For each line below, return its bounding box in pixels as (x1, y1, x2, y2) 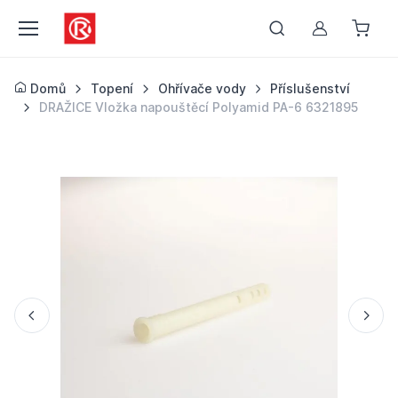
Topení (90, 81, 133, 96)
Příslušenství (270, 81, 351, 96)
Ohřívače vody (157, 81, 246, 96)
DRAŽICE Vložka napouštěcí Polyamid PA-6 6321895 (38, 99, 358, 115)
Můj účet (318, 25, 384, 44)
